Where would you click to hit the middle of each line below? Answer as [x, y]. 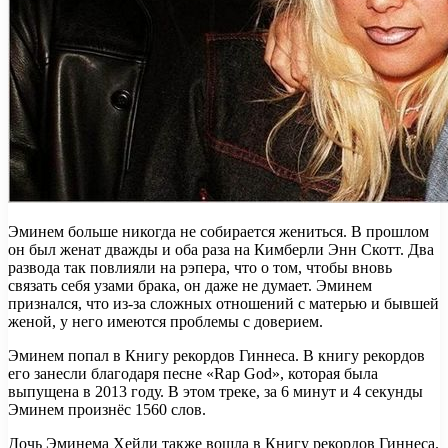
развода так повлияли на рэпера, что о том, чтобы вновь [200, 267]
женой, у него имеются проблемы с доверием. [165, 321]
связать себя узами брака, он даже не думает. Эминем [190, 285]
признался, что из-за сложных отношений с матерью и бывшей [223, 303]
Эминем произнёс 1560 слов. [107, 409]
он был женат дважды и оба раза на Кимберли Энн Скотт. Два [221, 249]
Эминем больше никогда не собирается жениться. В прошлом [218, 231]
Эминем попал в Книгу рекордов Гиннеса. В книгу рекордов [216, 355]
